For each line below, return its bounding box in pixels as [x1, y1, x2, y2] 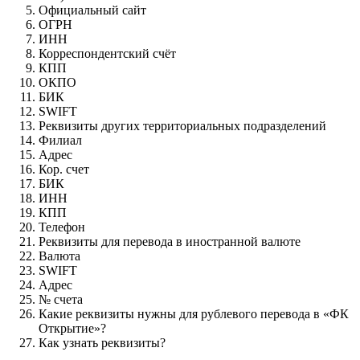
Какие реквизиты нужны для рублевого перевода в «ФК [39, 306, 349, 321]
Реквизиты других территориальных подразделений [39, 118, 326, 133]
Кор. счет [39, 162, 89, 176]
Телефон [39, 219, 85, 234]
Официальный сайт [39, 2, 146, 17]
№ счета [39, 292, 83, 306]
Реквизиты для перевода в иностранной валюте [39, 234, 301, 248]
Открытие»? [39, 321, 106, 335]
